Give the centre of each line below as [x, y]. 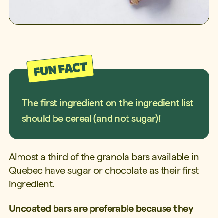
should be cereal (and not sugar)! [91, 118]
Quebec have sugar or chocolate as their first [103, 170]
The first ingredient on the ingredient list [108, 102]
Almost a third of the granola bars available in [104, 156]
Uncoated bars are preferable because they [101, 209]
